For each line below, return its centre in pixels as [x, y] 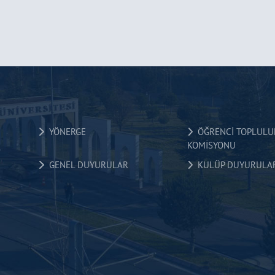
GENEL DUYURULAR [86, 165]
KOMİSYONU [211, 145]
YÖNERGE [65, 132]
